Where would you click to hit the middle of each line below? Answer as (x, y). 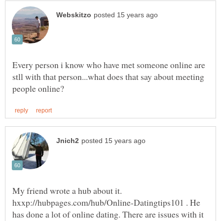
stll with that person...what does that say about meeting (108, 77)
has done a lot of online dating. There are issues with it (108, 214)
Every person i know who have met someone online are (109, 65)
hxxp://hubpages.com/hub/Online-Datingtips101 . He (106, 202)
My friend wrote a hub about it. (67, 190)
